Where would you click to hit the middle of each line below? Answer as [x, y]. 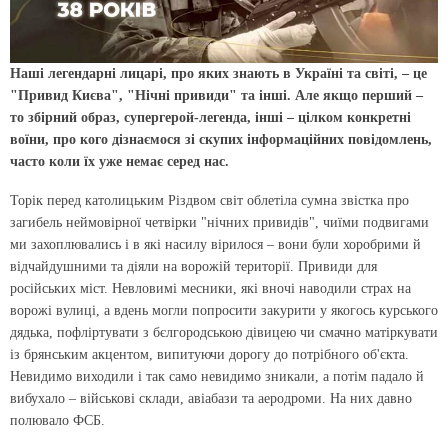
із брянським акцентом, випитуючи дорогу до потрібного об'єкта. [209, 355]
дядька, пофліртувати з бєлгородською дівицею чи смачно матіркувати [224, 333]
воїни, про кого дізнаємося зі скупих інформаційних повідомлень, [221, 140]
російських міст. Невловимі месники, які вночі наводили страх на [210, 289]
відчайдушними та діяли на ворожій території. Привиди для [193, 267]
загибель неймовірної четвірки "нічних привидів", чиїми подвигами [219, 223]
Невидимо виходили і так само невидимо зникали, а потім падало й [217, 377]
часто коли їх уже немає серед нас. [119, 162]
